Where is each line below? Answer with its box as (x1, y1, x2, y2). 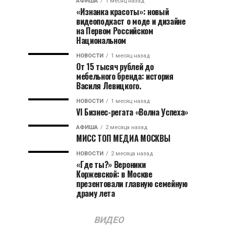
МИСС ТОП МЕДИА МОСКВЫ (76, 132, 171, 144)
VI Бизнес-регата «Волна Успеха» (76, 106, 189, 118)
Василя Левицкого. (76, 80, 141, 92)
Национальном (76, 34, 127, 46)
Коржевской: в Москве (76, 168, 152, 180)
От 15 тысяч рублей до (76, 61, 154, 73)
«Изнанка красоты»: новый (76, 6, 169, 18)
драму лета (76, 187, 115, 199)
